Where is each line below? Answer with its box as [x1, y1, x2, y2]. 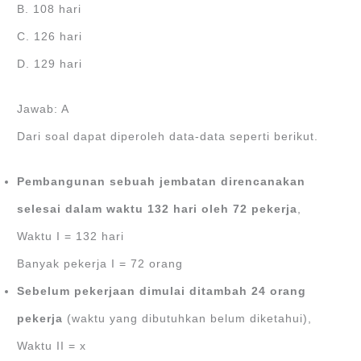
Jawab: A [17, 102, 70, 115]
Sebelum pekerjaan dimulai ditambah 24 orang [17, 284, 307, 297]
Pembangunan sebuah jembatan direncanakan [17, 175, 306, 188]
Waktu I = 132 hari [17, 230, 125, 243]
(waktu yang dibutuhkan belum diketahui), [63, 312, 313, 325]
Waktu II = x [17, 339, 87, 352]
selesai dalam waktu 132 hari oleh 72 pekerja [17, 202, 298, 215]
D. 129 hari [17, 57, 83, 70]
